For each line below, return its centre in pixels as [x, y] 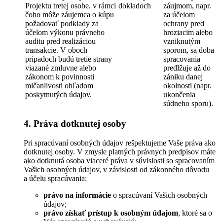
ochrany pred [184, 23]
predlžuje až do [187, 68]
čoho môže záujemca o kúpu [70, 14]
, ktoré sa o [195, 213]
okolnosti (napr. [187, 85]
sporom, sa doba [189, 50]
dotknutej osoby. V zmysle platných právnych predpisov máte [120, 152]
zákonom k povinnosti [60, 76]
